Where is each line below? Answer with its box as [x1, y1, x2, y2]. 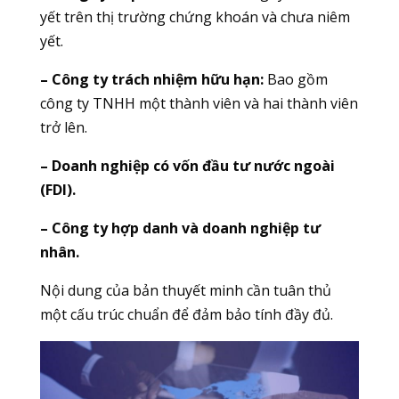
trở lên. [39, 118, 87, 138]
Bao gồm [263, 69, 328, 90]
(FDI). [39, 180, 76, 200]
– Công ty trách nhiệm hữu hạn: [39, 69, 264, 90]
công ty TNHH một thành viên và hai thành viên [39, 94, 358, 114]
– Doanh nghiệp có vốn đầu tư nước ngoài [39, 156, 335, 176]
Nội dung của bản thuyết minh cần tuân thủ [39, 281, 331, 301]
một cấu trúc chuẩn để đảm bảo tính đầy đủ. [39, 305, 333, 325]
